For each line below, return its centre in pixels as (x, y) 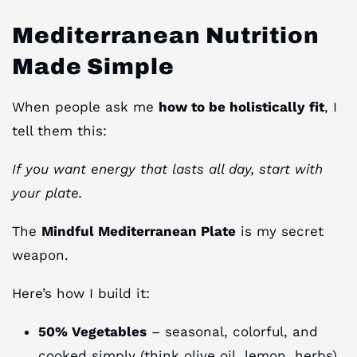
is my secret (280, 231)
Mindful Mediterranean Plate (139, 231)
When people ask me (85, 107)
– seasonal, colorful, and (233, 332)
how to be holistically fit (241, 107)
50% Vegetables (93, 332)
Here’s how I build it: (81, 294)
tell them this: (59, 131)
